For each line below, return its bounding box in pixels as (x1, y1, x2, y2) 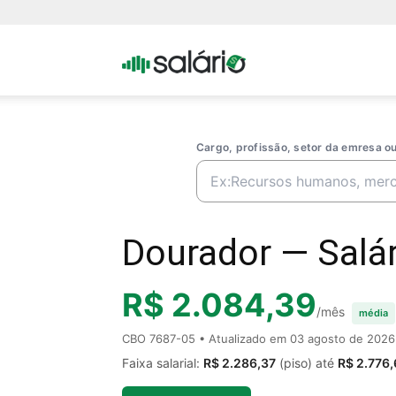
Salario (245, 121, 286, 138)
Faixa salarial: (122, 354, 203, 370)
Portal (245, 50, 279, 67)
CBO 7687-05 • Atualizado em (122, 331, 290, 346)
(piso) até (276, 354, 338, 370)
